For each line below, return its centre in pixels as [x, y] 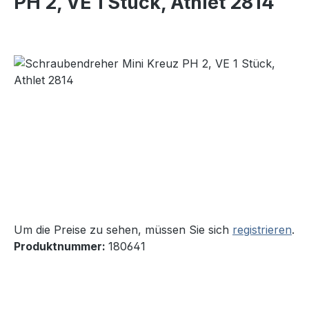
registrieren [262, 230]
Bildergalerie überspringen [82, 63]
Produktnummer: [61, 247]
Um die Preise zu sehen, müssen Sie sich [123, 230]
